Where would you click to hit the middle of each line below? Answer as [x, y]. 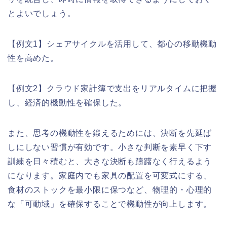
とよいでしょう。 [42, 13]
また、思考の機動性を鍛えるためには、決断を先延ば [110, 133]
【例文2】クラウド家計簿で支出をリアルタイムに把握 [112, 88]
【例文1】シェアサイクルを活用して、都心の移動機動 [112, 44]
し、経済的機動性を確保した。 [67, 102]
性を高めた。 [33, 58]
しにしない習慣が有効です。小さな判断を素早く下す [110, 147]
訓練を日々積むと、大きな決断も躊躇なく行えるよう [110, 161]
